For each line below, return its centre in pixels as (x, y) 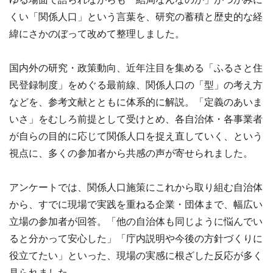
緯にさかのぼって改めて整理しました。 (97, 34)
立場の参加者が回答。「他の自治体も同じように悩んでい (136, 222)
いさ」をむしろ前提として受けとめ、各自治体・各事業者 (136, 119)
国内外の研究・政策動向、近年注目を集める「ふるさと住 (136, 68)
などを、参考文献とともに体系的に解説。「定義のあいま (136, 102)
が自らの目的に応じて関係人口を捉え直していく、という (136, 136)
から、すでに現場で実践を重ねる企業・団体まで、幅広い (136, 204)
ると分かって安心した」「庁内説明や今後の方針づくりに (136, 239)
